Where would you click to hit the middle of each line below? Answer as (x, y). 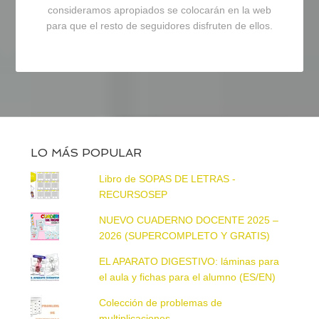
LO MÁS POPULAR (86, 152)
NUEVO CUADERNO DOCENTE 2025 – (189, 220)
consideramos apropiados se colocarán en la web (159, 10)
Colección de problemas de (161, 302)
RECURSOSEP (134, 194)
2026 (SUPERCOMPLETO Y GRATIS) (185, 235)
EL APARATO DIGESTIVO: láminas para (189, 261)
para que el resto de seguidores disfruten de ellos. (159, 26)
